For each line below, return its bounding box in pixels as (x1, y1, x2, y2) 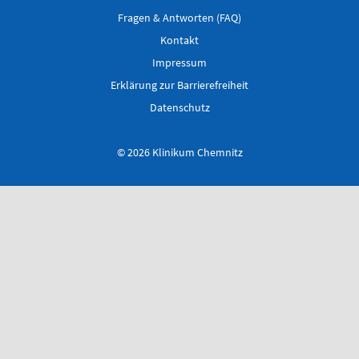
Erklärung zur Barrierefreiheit (111, 77, 248, 92)
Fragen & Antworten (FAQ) (118, 10, 241, 25)
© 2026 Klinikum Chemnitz (116, 144, 243, 159)
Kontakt (160, 32, 199, 47)
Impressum (152, 54, 207, 70)
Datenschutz (149, 99, 210, 115)
